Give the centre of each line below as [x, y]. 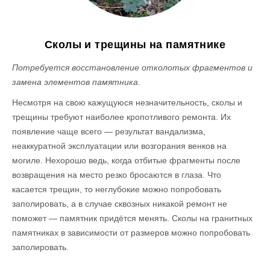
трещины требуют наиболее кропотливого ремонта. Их [122, 117]
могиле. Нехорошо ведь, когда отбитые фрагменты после [127, 160]
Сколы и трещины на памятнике [135, 44]
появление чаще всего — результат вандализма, [109, 131]
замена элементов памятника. [77, 82]
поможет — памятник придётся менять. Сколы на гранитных [133, 218]
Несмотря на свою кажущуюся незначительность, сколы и [127, 102]
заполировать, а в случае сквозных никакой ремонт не [120, 203]
